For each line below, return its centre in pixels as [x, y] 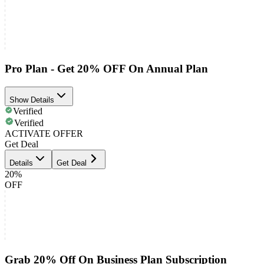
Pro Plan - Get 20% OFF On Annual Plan [106, 69]
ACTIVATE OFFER [44, 133]
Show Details [32, 100]
